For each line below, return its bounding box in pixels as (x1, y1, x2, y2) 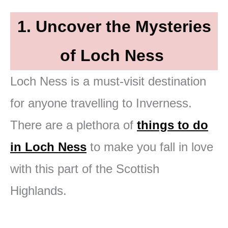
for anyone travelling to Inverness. (10, 96, 192, 110)
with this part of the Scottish (10, 161, 159, 176)
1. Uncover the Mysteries (17, 17, 211, 36)
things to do (137, 118, 208, 132)
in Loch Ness (10, 139, 87, 154)
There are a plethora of (10, 118, 137, 132)
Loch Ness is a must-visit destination (10, 74, 206, 88)
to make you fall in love (87, 139, 213, 154)
